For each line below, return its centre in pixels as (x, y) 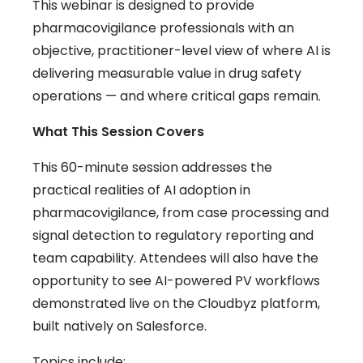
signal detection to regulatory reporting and (173, 236)
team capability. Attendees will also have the (175, 258)
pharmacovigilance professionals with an (163, 28)
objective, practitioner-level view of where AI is (181, 51)
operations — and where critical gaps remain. (177, 96)
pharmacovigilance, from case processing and (181, 213)
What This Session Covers (118, 132)
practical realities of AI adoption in (141, 190)
